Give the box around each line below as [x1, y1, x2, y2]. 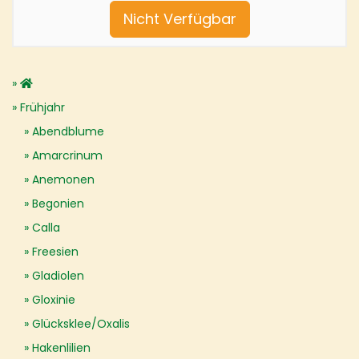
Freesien [32, 244, 79, 260]
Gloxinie [32, 292, 75, 308]
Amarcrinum [32, 147, 103, 163]
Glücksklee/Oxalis [32, 316, 130, 332]
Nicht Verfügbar [123, 9, 236, 29]
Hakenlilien [32, 340, 91, 356]
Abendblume [32, 123, 104, 139]
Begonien [32, 196, 84, 212]
